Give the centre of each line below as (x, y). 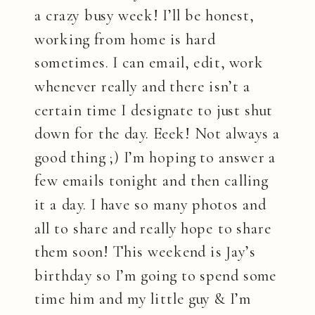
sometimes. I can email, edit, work (149, 64)
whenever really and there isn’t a (143, 87)
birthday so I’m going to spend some (156, 276)
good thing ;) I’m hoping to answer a (155, 158)
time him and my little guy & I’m (143, 300)
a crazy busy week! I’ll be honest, (144, 16)
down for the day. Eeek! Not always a (157, 134)
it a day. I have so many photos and (150, 205)
